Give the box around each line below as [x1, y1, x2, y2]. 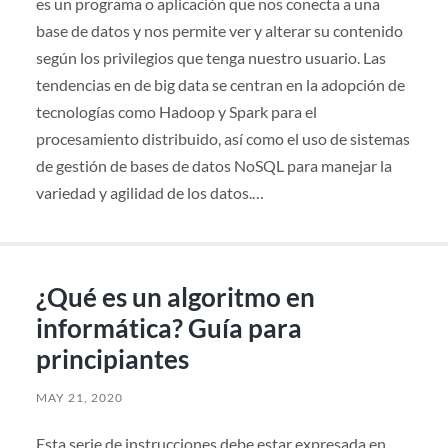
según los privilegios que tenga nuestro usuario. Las [35, 48, 386, 68]
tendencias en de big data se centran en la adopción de [35, 75, 405, 95]
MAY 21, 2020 [35, 389, 123, 405]
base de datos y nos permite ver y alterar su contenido [35, 21, 403, 41]
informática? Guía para [35, 311, 302, 344]
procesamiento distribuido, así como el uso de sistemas [35, 129, 410, 149]
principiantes [35, 342, 189, 375]
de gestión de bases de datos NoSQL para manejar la [35, 156, 392, 176]
